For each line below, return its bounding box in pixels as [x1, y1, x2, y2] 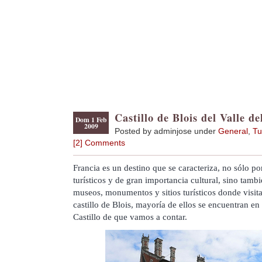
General [218, 126, 248, 136]
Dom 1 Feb [75, 115, 106, 125]
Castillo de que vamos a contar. [73, 212, 187, 222]
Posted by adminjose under [115, 126, 218, 136]
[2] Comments [73, 138, 125, 147]
